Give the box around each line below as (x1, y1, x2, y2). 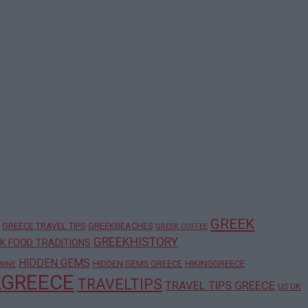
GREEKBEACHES (88, 220, 153, 231)
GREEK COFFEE (155, 221, 208, 231)
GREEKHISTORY (93, 234, 178, 249)
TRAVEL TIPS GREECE (165, 278, 275, 292)
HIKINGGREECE (185, 258, 245, 269)
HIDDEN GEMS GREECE (93, 258, 182, 269)
